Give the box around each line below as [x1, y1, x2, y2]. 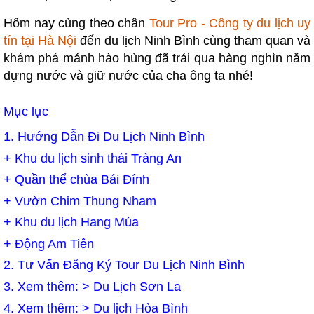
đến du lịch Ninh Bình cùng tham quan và [76, 33, 310, 48]
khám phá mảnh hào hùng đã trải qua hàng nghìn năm [4, 50, 310, 65]
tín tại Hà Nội [4, 33, 76, 48]
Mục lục [4, 104, 48, 118]
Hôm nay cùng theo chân [4, 15, 149, 30]
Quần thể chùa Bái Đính [15, 172, 149, 187]
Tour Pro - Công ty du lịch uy [149, 15, 310, 30]
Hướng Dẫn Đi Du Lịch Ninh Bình [18, 129, 205, 144]
